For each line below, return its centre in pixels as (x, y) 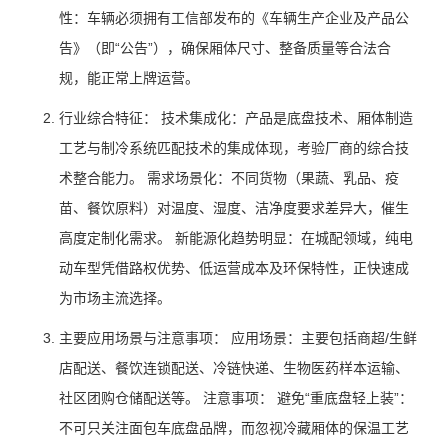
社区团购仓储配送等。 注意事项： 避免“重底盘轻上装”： (235, 398)
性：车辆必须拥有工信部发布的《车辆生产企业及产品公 (233, 18)
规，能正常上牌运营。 (128, 78)
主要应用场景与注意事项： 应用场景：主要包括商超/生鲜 (237, 338)
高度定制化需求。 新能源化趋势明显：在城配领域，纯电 (235, 238)
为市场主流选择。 (114, 298)
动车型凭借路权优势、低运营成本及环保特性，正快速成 (233, 268)
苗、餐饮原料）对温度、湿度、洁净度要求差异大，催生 (233, 208)
